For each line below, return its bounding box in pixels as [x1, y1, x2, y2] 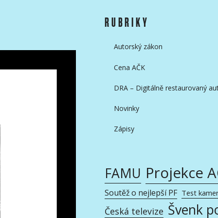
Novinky [113, 103, 139, 113]
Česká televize [104, 205, 163, 217]
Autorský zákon [113, 42, 163, 52]
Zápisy [113, 124, 134, 133]
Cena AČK [113, 62, 145, 72]
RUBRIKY [104, 16, 149, 30]
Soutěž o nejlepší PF [104, 187, 177, 198]
